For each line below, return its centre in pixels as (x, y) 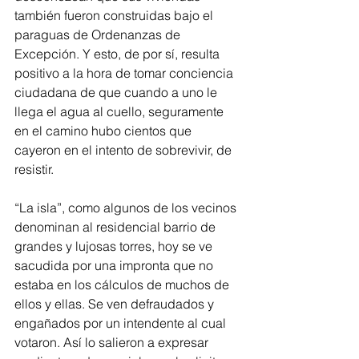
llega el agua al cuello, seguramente (121, 112)
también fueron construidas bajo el (115, 16)
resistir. (36, 169)
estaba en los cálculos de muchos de (123, 285)
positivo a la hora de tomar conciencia (125, 73)
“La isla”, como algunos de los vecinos (127, 208)
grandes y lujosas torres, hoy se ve (115, 246)
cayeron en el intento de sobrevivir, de (125, 150)
